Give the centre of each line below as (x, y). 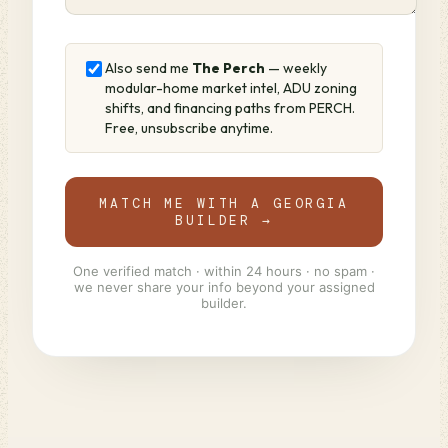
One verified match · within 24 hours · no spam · (224, 271)
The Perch (228, 68)
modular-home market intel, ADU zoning (231, 88)
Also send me (148, 68)
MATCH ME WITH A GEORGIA (224, 203)
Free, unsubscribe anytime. (189, 128)
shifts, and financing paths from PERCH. (230, 108)
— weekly (296, 68)
